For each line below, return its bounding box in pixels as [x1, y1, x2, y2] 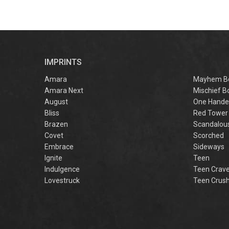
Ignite [44, 154, 62, 162]
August [44, 98, 68, 106]
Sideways [193, 143, 224, 151]
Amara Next [44, 86, 83, 95]
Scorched [193, 131, 224, 140]
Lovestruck [44, 176, 80, 185]
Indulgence [44, 165, 80, 173]
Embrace [44, 143, 74, 151]
